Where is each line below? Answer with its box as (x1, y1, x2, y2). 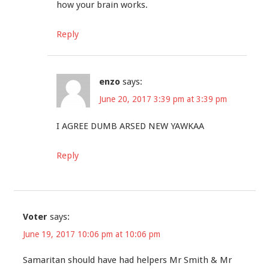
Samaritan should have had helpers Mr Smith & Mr (22, 254, 232, 265)
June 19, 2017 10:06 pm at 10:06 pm (22, 229, 160, 239)
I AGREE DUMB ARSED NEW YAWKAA (56, 121, 204, 132)
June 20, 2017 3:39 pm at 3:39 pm (98, 94, 227, 104)
